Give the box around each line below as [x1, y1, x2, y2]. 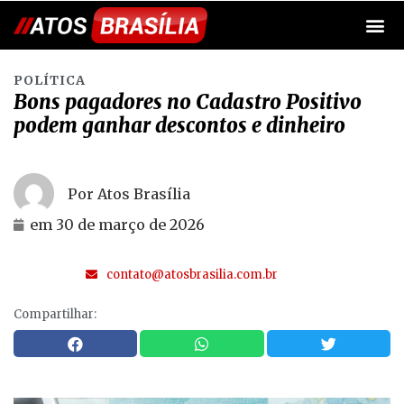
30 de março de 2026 [52, 216, 205, 234]
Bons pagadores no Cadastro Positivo [14, 89, 362, 115]
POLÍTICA [14, 72, 86, 88]
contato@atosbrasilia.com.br [106, 267, 278, 282]
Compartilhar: [14, 307, 96, 322]
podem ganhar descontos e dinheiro [14, 113, 345, 138]
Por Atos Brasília [68, 184, 190, 203]
